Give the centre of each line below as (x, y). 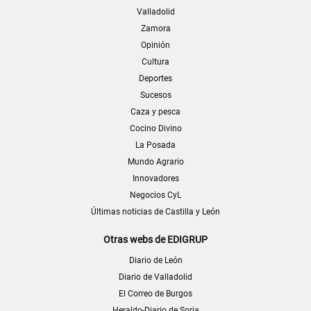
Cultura (155, 62)
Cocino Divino (155, 129)
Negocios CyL (155, 195)
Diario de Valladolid (155, 277)
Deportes (155, 79)
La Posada (155, 145)
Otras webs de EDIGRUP (155, 240)
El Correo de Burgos (155, 294)
